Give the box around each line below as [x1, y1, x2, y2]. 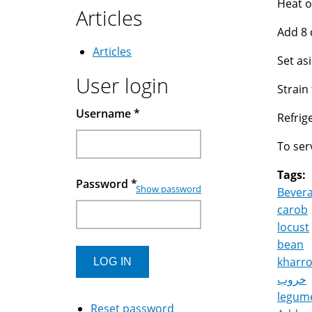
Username [76, 106, 134, 121]
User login [76, 72, 169, 99]
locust [277, 219, 309, 235]
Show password [136, 182, 201, 196]
